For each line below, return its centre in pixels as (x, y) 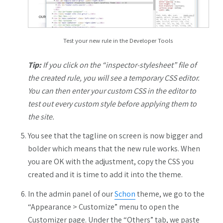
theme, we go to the (170, 194)
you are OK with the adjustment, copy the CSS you (111, 162)
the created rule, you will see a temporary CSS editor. (114, 78)
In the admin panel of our (71, 194)
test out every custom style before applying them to (112, 104)
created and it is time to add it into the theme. (105, 175)
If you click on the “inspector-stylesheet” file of (119, 65)
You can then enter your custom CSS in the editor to (112, 91)
